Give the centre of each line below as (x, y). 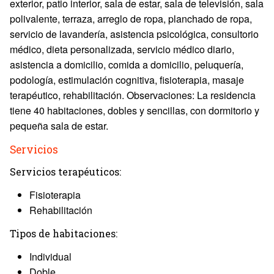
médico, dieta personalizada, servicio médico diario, (122, 49)
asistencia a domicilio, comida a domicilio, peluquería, (127, 65)
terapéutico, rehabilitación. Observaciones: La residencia (133, 95)
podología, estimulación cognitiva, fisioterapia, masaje (127, 80)
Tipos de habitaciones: (64, 233)
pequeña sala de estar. (59, 126)
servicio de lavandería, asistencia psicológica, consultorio (134, 34)
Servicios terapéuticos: (65, 172)
